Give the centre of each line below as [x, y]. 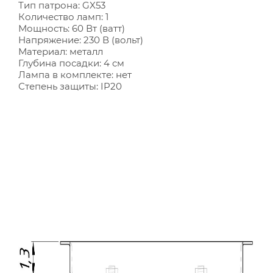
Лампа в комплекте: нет [75, 75]
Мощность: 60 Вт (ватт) [72, 28]
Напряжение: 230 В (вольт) [81, 40]
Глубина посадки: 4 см [71, 63]
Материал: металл [61, 51]
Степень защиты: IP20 [70, 86]
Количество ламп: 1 [63, 17]
